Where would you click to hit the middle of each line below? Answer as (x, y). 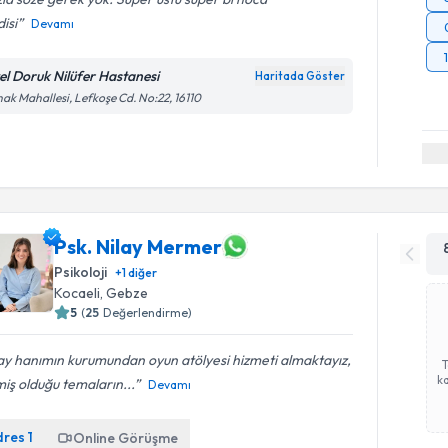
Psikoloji (81, 272)
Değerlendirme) (148, 312)
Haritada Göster (300, 75)
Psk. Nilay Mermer (138, 246)
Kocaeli (77, 293)
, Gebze (124, 293)
